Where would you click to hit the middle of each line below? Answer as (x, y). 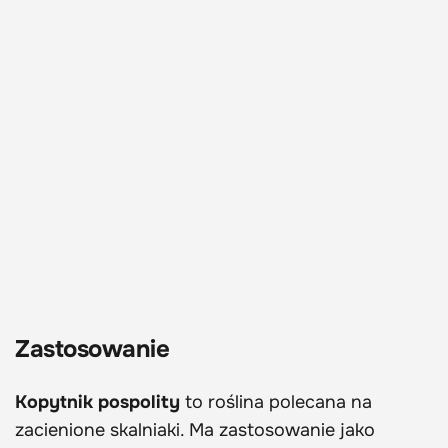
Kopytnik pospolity (97, 401)
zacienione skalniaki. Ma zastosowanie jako (195, 429)
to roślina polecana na (276, 401)
